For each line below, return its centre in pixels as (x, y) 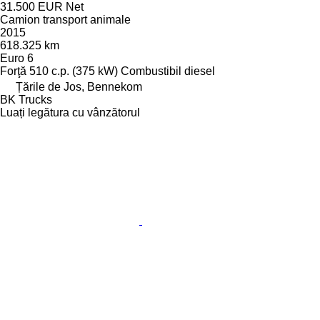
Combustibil (151, 71)
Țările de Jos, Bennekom (79, 87)
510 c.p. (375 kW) (74, 71)
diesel (200, 71)
